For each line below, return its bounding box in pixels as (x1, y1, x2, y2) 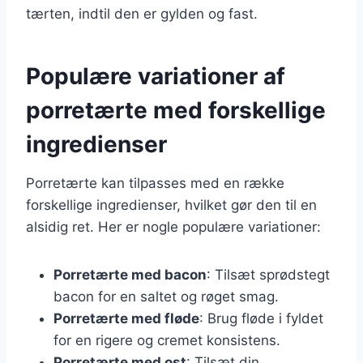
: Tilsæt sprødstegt (207, 266, 330, 283)
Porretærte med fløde (53, 310, 199, 327)
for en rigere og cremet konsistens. (53, 331, 280, 348)
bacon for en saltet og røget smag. (53, 288, 279, 305)
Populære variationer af (26, 62, 285, 90)
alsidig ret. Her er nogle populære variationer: (26, 218, 321, 235)
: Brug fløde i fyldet (199, 310, 323, 327)
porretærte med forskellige (26, 96, 326, 124)
